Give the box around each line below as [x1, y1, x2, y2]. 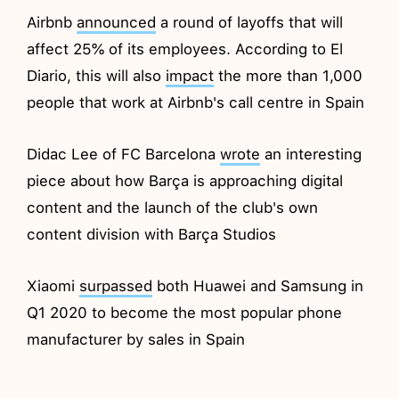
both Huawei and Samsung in [152, 276, 364, 295]
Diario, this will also [27, 66, 167, 85]
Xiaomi [27, 276, 80, 295]
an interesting [260, 144, 362, 163]
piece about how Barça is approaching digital [27, 171, 344, 190]
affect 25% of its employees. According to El [27, 39, 344, 58]
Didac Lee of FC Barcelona [27, 144, 221, 163]
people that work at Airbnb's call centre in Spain [27, 93, 365, 111]
